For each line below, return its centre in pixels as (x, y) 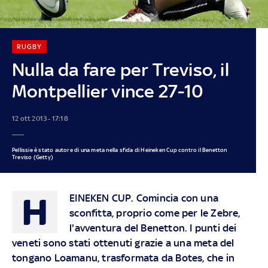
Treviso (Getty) (32, 157)
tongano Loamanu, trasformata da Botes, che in (123, 258)
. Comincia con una (175, 198)
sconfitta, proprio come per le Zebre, (155, 213)
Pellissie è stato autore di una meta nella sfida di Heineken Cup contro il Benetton (119, 150)
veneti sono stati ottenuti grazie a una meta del (123, 243)
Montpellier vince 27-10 (108, 91)
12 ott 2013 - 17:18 (40, 118)
